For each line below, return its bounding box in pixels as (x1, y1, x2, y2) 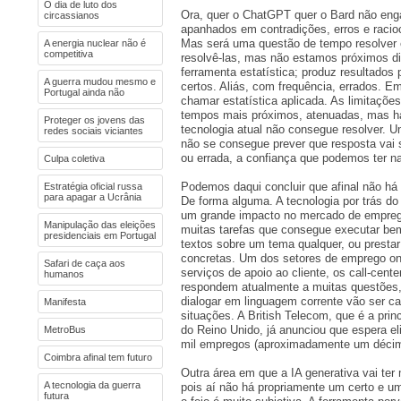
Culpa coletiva (44, 153, 105, 164)
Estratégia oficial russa (44, 181, 142, 192)
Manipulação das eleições (44, 219, 156, 230)
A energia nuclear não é (44, 38, 146, 48)
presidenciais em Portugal (44, 230, 156, 241)
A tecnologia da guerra (44, 380, 141, 390)
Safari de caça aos (44, 258, 125, 269)
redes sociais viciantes (44, 125, 143, 136)
